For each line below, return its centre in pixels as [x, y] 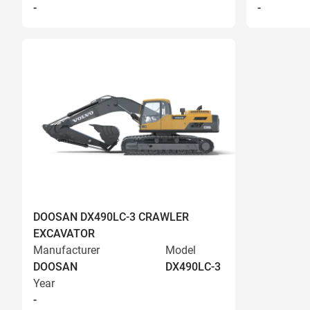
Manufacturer [66, 250]
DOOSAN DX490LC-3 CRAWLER [111, 217]
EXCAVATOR [64, 234]
